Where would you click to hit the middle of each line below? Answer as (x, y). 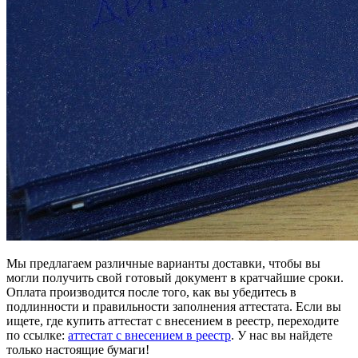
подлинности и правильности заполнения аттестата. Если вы (174, 306)
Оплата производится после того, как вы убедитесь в (151, 292)
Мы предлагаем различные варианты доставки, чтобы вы (163, 263)
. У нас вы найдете (282, 335)
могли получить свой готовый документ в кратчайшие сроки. (175, 277)
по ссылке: (37, 335)
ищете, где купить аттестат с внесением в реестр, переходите (173, 320)
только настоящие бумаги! (78, 349)
